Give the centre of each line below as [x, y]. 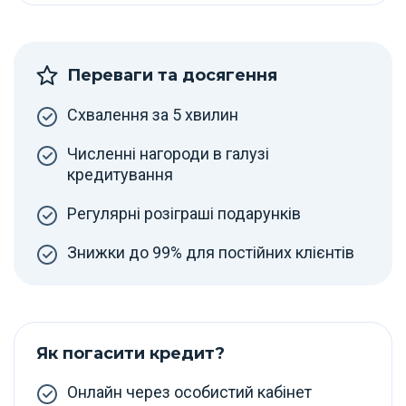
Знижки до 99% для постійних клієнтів [211, 252]
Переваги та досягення [172, 75]
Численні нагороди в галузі [168, 154]
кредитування [120, 174]
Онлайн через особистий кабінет [189, 392]
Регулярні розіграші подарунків [184, 213]
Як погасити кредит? [130, 353]
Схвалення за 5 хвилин [153, 115]
